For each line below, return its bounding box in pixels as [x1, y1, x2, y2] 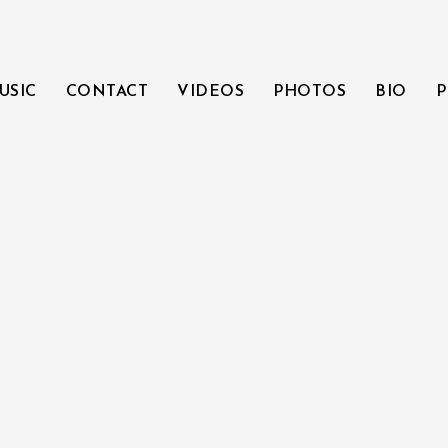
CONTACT [65, 84, 149, 100]
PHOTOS [273, 84, 347, 100]
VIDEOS [177, 84, 245, 100]
